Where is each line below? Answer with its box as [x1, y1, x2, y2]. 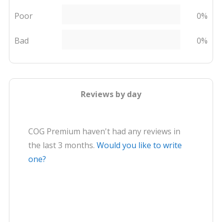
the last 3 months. [28, 140, 97, 151]
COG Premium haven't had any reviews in [28, 126, 181, 137]
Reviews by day [81, 89, 141, 100]
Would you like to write [97, 140, 182, 151]
